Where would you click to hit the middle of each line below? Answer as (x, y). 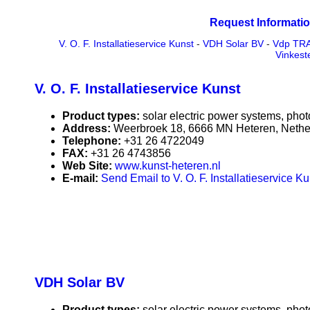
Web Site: (89, 166)
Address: (88, 129)
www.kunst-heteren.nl (168, 166)
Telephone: (93, 141)
